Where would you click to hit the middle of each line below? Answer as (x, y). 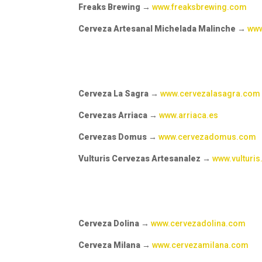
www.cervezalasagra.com (211, 94)
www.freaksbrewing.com (200, 7)
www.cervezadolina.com (199, 224)
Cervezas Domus (113, 137)
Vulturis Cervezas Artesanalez (140, 159)
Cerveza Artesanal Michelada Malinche (157, 29)
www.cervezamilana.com (201, 245)
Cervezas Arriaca (113, 116)
